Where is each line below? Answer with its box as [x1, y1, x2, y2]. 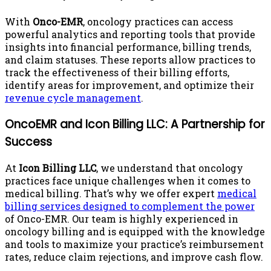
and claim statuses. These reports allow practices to [5, 53, 255, 66]
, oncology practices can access [83, 15, 233, 28]
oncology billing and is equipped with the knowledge [5, 225, 265, 238]
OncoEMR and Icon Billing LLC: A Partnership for [5, 116, 265, 132]
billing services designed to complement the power [5, 200, 255, 213]
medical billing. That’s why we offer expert [5, 187, 217, 200]
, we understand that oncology [96, 162, 243, 175]
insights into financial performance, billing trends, [5, 40, 251, 53]
